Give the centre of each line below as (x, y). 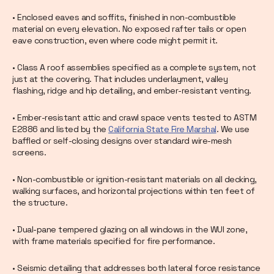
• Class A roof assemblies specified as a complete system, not (134, 68)
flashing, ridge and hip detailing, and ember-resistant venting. (132, 91)
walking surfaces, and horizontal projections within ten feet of (134, 191)
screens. (29, 153)
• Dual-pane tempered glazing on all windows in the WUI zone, (130, 230)
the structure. (40, 203)
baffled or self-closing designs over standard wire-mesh (122, 141)
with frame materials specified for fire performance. (113, 241)
